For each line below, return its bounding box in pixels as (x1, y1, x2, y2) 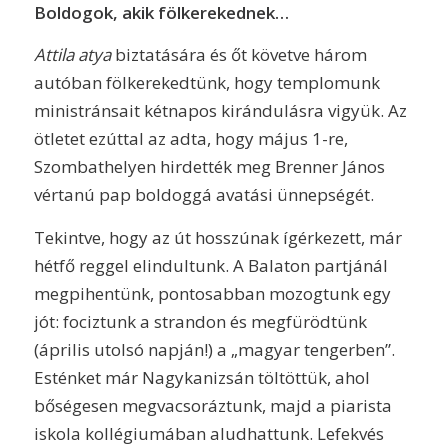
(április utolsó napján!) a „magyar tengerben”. (33, 337, 395, 361)
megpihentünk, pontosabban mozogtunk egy (33, 281, 391, 305)
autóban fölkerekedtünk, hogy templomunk (33, 71, 380, 95)
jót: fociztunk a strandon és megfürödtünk (33, 309, 367, 333)
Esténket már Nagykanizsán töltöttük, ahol (33, 365, 370, 389)
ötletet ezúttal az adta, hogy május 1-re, (33, 127, 348, 151)
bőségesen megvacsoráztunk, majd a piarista (33, 393, 392, 417)
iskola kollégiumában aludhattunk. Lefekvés (33, 421, 384, 445)
